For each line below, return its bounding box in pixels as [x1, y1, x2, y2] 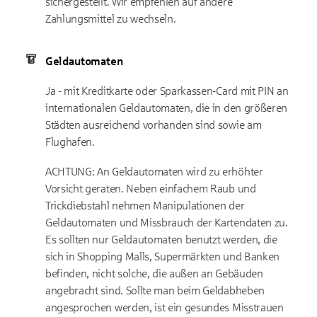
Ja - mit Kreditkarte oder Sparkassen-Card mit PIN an [45, 85, 289, 97]
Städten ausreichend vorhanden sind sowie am [45, 119, 262, 131]
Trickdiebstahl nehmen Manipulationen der [45, 200, 245, 212]
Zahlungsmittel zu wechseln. [45, 13, 176, 25]
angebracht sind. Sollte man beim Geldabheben [45, 284, 265, 296]
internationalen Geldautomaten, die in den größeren [45, 102, 287, 114]
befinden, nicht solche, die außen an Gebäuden [45, 267, 263, 279]
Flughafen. [45, 136, 95, 148]
